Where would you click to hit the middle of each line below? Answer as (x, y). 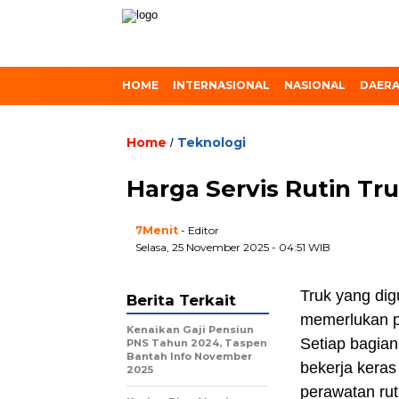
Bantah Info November (189, 356)
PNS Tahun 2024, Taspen (197, 343)
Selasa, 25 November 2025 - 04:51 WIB (233, 247)
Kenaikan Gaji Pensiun (190, 330)
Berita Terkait (181, 300)
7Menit (157, 230)
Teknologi (212, 142)
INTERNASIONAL (221, 85)
